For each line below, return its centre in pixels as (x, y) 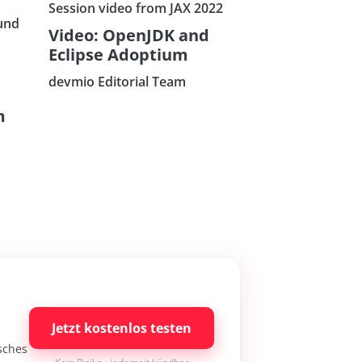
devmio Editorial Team (117, 82)
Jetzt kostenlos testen (122, 328)
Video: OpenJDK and (128, 36)
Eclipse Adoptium (118, 55)
